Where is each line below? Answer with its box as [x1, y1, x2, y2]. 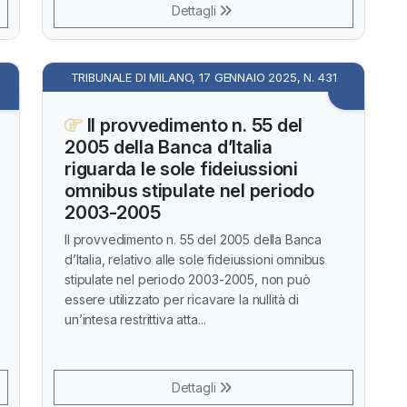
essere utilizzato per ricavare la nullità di [65, 292, 299, 307]
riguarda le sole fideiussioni [65, 158, 298, 180]
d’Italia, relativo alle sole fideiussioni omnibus [65, 252, 326, 267]
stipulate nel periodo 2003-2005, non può [65, 272, 311, 287]
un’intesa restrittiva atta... [65, 312, 206, 327]
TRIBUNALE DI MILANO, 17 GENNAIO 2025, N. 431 [70, 70, 337, 84]
